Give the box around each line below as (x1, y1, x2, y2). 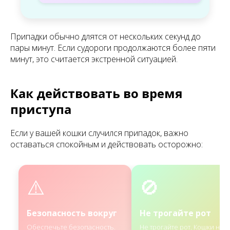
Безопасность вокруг (27, 207, 117, 219)
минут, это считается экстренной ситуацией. (10, 53, 178, 65)
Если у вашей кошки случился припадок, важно (10, 127, 188, 139)
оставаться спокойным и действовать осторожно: (10, 139, 203, 150)
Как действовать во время (10, 85, 183, 102)
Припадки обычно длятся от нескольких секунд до (10, 31, 201, 43)
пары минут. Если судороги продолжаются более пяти (10, 42, 216, 54)
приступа (10, 101, 71, 118)
